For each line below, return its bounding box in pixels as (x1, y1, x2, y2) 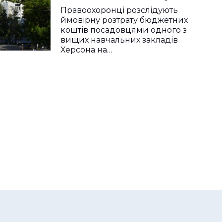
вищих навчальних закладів (60, 35, 178, 45)
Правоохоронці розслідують (60, 5, 178, 15)
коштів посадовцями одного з (60, 25, 187, 35)
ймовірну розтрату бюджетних (60, 15, 188, 25)
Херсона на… (60, 45, 112, 55)
